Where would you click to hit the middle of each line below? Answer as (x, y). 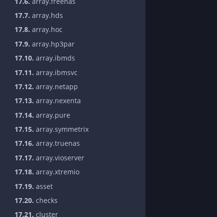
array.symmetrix (61, 129)
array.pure (52, 115)
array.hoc (46, 30)
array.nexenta (57, 101)
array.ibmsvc (56, 72)
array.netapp (56, 86)
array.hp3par (52, 44)
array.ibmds (54, 58)
